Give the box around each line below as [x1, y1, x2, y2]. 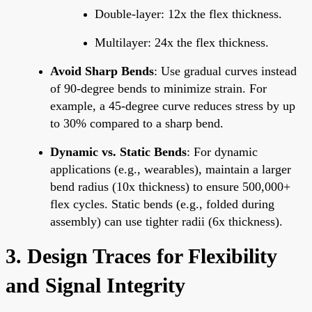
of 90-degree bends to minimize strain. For [50, 81, 267, 95]
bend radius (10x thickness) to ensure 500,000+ [50, 179, 290, 194]
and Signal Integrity [6, 273, 185, 297]
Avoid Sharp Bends [50, 63, 154, 78]
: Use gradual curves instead [154, 63, 297, 78]
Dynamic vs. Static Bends [50, 144, 187, 159]
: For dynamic [187, 144, 258, 159]
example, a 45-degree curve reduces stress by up [50, 98, 295, 113]
